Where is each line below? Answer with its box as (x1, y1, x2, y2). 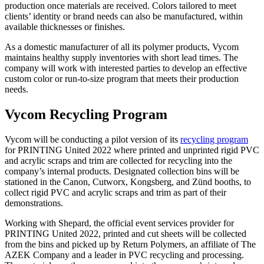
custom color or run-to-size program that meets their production (5, 73, 239, 84)
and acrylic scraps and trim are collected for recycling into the (5, 155, 232, 166)
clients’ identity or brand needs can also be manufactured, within (5, 11, 243, 21)
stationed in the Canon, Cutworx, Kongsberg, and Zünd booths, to (5, 176, 251, 187)
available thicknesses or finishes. (5, 21, 125, 32)
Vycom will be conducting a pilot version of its (5, 134, 180, 144)
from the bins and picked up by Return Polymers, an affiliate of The (5, 239, 256, 249)
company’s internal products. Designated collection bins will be (5, 166, 239, 176)
